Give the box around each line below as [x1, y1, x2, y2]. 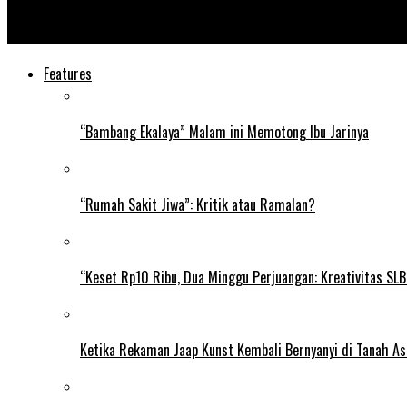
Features [44, 63, 92, 85]
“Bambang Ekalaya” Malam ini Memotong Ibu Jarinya [80, 121, 369, 144]
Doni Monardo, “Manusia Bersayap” [7, 22, 222, 45]
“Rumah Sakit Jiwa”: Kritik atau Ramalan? [80, 194, 315, 216]
